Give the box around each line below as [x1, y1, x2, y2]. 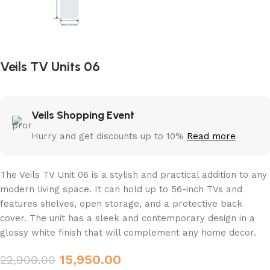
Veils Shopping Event [31, 108, 134, 122]
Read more [187, 130, 236, 142]
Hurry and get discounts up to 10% [31, 130, 187, 142]
